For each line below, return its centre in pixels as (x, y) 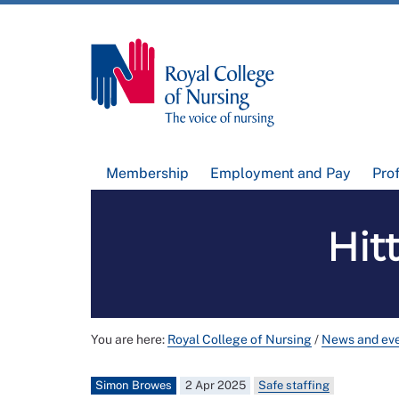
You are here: (129, 340)
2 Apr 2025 (215, 386)
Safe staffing (293, 386)
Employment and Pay (280, 174)
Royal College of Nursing (240, 340)
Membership (148, 174)
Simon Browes (134, 386)
